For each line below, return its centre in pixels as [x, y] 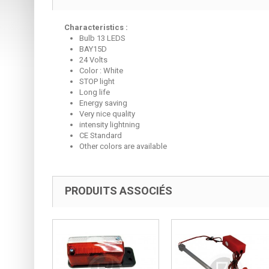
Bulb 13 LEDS [102, 38]
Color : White [101, 70]
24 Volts [93, 59]
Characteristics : [96, 27]
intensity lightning [110, 124]
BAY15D [93, 49]
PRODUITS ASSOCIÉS [119, 190]
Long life [95, 92]
